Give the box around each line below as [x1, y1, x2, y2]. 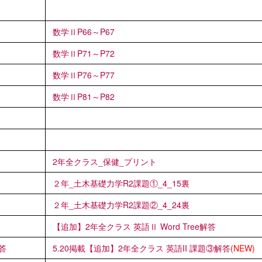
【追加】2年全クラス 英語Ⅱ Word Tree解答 [53, 220, 216, 232]
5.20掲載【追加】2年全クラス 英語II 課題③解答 [53, 242, 230, 254]
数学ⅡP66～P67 [53, 25, 115, 37]
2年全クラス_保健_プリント [53, 155, 157, 167]
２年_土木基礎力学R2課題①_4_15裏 [53, 177, 189, 189]
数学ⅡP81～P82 [53, 90, 115, 102]
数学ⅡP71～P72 [53, 47, 115, 59]
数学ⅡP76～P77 [53, 68, 115, 81]
